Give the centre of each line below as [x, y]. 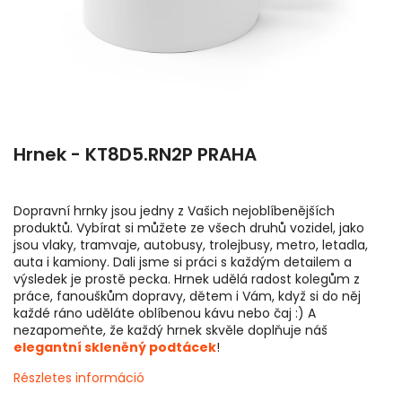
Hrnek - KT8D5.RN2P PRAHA [135, 154]
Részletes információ [79, 378]
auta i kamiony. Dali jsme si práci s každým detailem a [183, 262]
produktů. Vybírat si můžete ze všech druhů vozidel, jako [189, 228]
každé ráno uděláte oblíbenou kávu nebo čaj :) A [165, 313]
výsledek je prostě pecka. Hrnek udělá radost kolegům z [187, 279]
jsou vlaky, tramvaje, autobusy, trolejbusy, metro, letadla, [191, 245]
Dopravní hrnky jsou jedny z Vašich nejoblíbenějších [174, 211]
